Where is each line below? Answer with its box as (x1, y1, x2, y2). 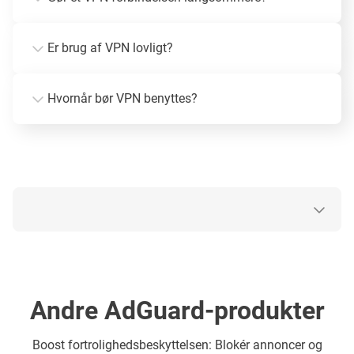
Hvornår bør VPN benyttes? (47, 90, 198, 106)
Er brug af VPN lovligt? (47, 40, 173, 55)
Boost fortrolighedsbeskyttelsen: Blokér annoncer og (32, 337, 322, 352)
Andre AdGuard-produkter (29, 295, 325, 326)
